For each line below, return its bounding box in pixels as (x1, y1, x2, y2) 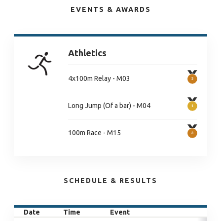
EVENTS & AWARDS (70, 5, 151, 13)
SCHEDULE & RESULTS (64, 177, 157, 184)
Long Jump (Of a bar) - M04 (68, 101, 150, 110)
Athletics (68, 48, 107, 58)
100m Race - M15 (68, 128, 121, 137)
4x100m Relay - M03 (68, 74, 130, 82)
